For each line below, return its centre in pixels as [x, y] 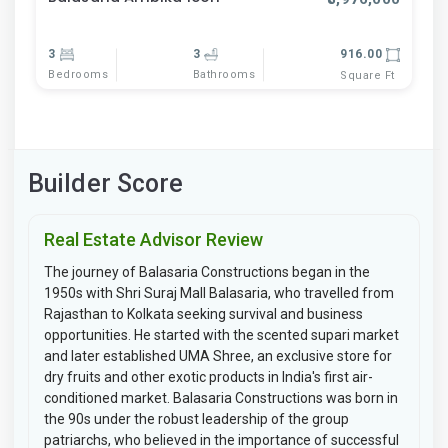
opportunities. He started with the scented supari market [221, 334]
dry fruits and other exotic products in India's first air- [208, 376]
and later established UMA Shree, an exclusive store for [218, 355]
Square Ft [367, 75]
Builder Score [106, 183]
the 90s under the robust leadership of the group [196, 418]
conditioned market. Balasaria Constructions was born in [221, 397]
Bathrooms [224, 75]
